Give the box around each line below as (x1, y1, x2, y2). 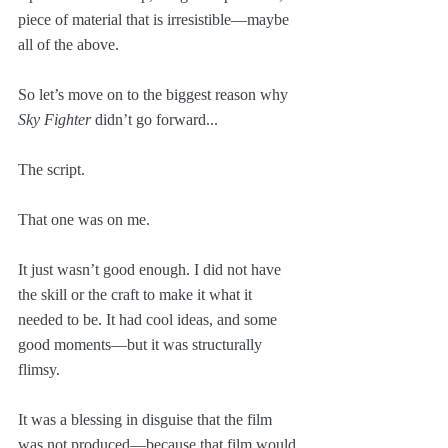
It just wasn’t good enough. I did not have (18, 260, 285, 278)
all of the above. (18, 35, 119, 53)
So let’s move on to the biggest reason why (18, 85, 292, 103)
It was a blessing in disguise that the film (18, 410, 276, 428)
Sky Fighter (18, 110, 91, 128)
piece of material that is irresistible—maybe (18, 10, 293, 28)
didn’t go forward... (91, 110, 218, 128)
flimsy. (18, 360, 60, 378)
